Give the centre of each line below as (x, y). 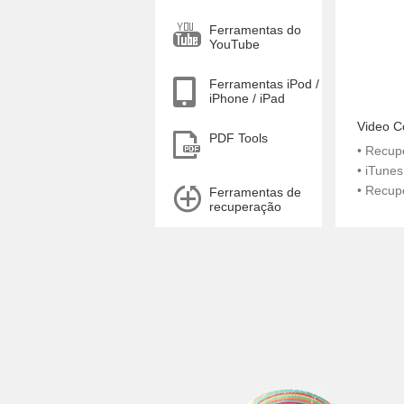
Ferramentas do (255, 30)
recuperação (245, 207)
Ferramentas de (255, 192)
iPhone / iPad (247, 98)
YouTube (234, 44)
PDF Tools (239, 138)
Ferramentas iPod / (264, 84)
